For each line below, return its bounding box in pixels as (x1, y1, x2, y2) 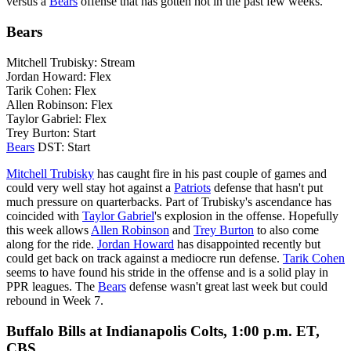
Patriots (174, 180, 211, 194)
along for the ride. (6, 237, 97, 251)
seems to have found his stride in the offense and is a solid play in (6, 265, 328, 279)
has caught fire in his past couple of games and (94, 166, 327, 180)
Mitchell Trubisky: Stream (6, 55, 135, 69)
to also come (254, 223, 319, 237)
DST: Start (34, 139, 90, 154)
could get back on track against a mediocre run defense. (6, 251, 283, 265)
